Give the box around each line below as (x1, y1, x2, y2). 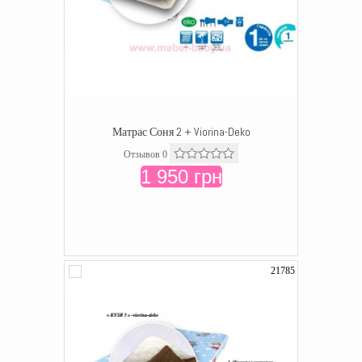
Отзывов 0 (124, 149, 167, 160)
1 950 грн (140, 166, 222, 187)
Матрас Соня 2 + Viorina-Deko (112, 124, 250, 139)
